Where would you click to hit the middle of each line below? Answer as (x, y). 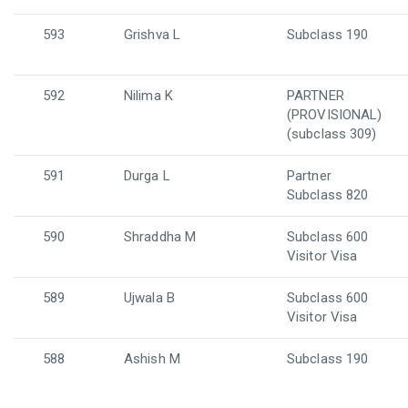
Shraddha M (160, 237)
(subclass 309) (332, 134)
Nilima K (148, 96)
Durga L (147, 176)
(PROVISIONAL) (335, 115)
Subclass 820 (328, 195)
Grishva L (152, 35)
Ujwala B (149, 298)
